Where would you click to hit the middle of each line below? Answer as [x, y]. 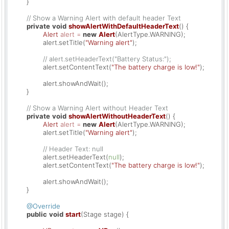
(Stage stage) [102, 214]
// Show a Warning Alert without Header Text [97, 108]
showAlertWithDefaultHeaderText [124, 26]
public [37, 214]
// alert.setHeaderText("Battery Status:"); [107, 59]
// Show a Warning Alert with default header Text [104, 18]
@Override [43, 206]
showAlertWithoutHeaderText [117, 116]
